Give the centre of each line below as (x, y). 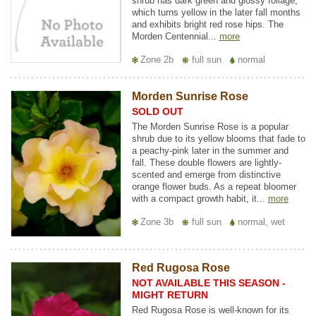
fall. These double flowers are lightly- (206, 162)
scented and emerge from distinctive (206, 174)
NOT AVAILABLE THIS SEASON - (208, 283)
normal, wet (260, 221)
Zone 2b (157, 59)
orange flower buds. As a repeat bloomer (214, 186)
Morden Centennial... (175, 36)
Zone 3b (157, 221)
